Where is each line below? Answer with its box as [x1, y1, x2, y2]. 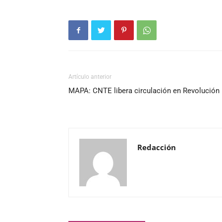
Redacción [137, 142, 176, 152]
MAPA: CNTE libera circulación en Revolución [68, 86, 220, 95]
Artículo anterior [68, 73, 111, 80]
